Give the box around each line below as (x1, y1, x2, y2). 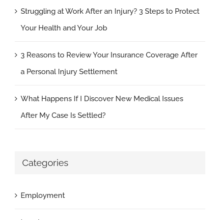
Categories (22, 157, 68, 168)
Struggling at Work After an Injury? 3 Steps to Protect (21, 7, 199, 16)
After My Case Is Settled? (21, 111, 106, 120)
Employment (21, 191, 65, 200)
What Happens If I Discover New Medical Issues (21, 94, 183, 103)
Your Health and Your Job (21, 24, 107, 32)
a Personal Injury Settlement (21, 67, 117, 76)
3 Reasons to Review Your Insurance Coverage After (21, 51, 197, 59)
